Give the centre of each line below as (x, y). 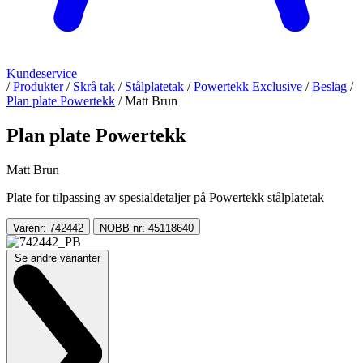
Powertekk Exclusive (248, 87)
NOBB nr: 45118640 (147, 228)
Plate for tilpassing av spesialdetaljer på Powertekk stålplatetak (165, 197)
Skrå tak (94, 87)
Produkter (38, 87)
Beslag (329, 87)
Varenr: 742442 (48, 228)
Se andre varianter (58, 258)
